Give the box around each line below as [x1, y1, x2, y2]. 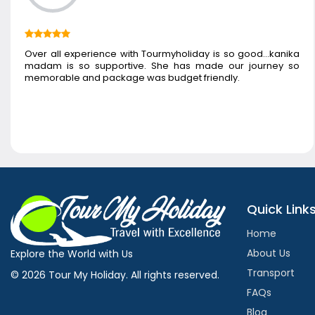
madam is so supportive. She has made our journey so [25, 59, 300, 72]
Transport [247, 266, 295, 280]
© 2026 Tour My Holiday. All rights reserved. [11, 267, 219, 282]
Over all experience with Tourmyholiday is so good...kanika [25, 47, 300, 60]
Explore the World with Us [11, 246, 133, 261]
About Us [247, 246, 290, 260]
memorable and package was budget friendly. [25, 71, 240, 84]
